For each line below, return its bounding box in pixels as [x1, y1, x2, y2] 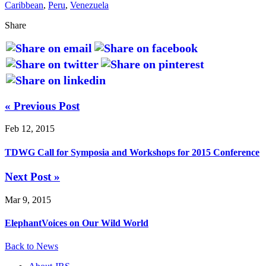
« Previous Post [5, 99, 80, 112]
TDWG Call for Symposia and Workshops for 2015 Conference [5, 147, 259, 157]
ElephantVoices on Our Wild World [5, 217, 148, 228]
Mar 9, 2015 [5, 194, 51, 205]
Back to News [5, 241, 58, 252]
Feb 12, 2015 [5, 123, 55, 134]
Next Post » [5, 170, 60, 183]
